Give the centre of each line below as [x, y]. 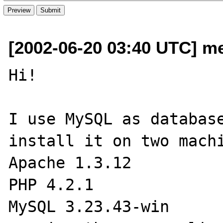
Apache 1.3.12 [70, 163]
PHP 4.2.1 [51, 184]
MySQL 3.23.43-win [89, 206]
